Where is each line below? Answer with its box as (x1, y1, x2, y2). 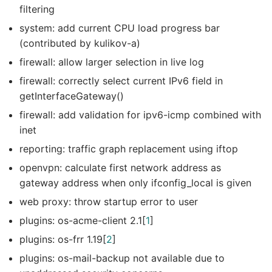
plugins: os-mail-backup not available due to (19, 251, 225, 264)
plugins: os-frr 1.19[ (19, 233, 106, 245)
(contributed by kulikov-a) (19, 36, 140, 49)
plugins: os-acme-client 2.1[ (19, 214, 146, 226)
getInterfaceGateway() (19, 89, 124, 102)
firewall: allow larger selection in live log (19, 55, 204, 68)
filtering (19, 2, 55, 15)
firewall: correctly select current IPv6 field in (19, 74, 223, 87)
